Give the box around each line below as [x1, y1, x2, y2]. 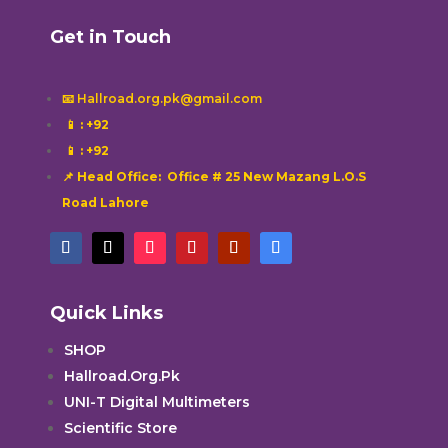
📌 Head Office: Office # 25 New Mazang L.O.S [61, 169, 366, 185]
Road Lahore [61, 195, 149, 211]
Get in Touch [49, 26, 171, 49]
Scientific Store [63, 419, 177, 438]
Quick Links [49, 302, 163, 325]
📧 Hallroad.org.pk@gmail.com [61, 91, 262, 107]
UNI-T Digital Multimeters [63, 393, 250, 412]
